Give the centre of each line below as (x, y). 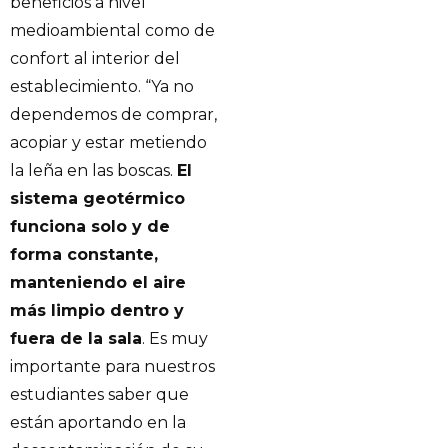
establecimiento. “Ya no (102, 86)
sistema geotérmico (97, 198)
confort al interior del (95, 58)
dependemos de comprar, (113, 114)
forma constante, (84, 254)
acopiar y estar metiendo (108, 142)
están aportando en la (98, 422)
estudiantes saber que (99, 394)
